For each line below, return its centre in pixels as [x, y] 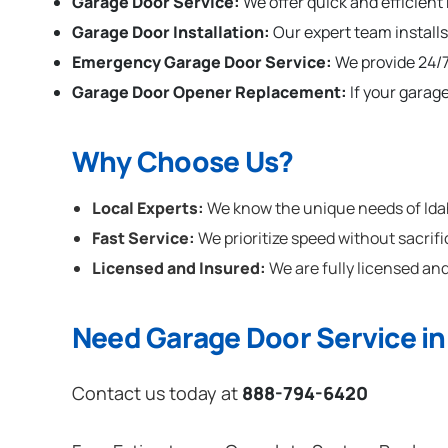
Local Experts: [148, 208]
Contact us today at [157, 392]
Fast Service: [143, 237]
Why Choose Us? [183, 160]
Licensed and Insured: [179, 267]
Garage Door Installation [168, 32]
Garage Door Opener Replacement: [209, 91]
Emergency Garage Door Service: [202, 62]
